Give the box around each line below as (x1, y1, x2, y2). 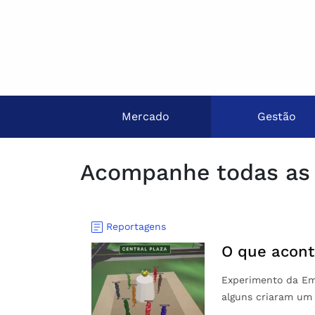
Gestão (257, 110, 296, 123)
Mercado (122, 110, 169, 123)
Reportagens (106, 221, 166, 232)
